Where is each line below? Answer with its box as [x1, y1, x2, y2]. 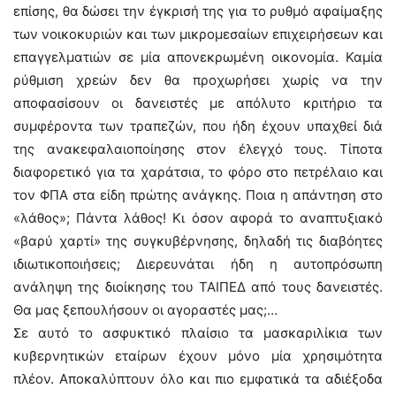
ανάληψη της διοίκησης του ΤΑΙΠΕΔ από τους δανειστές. [13, 278, 383, 295]
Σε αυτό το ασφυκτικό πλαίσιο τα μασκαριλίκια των [13, 324, 383, 341]
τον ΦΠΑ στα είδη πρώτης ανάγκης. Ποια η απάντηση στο [13, 187, 383, 203]
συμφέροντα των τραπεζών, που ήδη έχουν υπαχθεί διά [13, 118, 383, 134]
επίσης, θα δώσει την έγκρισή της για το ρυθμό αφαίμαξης [13, 3, 383, 19]
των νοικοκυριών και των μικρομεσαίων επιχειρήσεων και [13, 26, 383, 42]
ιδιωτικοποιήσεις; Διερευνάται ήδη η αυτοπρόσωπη [13, 255, 383, 272]
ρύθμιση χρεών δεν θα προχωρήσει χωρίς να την [13, 72, 383, 88]
